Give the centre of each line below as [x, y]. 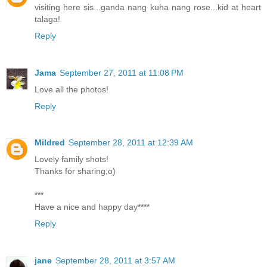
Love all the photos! [72, 89]
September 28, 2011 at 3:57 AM [115, 261]
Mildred [50, 143]
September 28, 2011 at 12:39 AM [131, 143]
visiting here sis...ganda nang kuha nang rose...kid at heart [148, 7]
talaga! [47, 19]
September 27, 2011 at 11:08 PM [122, 72]
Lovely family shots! [72, 159]
